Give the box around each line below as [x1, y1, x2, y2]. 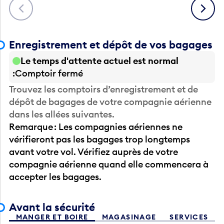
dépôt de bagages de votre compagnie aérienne [9, 95, 212, 107]
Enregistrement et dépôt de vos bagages [9, 38, 213, 52]
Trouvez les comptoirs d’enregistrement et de [9, 83, 198, 95]
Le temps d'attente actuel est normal [20, 55, 179, 67]
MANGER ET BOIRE [15, 212, 88, 222]
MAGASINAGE [101, 212, 156, 222]
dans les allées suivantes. [9, 108, 115, 120]
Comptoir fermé [15, 67, 83, 79]
